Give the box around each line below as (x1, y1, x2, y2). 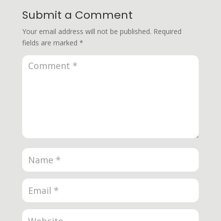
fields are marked (22, 38, 79, 48)
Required (153, 27, 182, 37)
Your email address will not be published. (22, 27, 151, 37)
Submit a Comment (22, 7, 133, 23)
